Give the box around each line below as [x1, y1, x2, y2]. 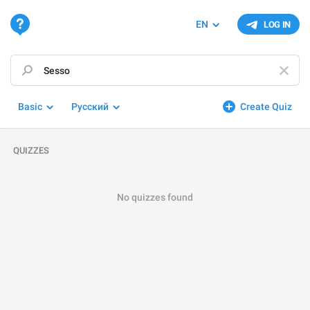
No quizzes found [117, 192, 193, 203]
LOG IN [264, 19, 291, 30]
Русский [71, 101, 109, 112]
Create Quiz [240, 101, 292, 112]
